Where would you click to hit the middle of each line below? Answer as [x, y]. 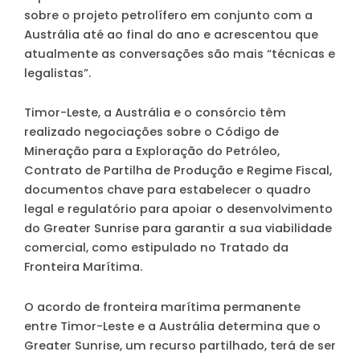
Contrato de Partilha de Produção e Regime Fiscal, [178, 171]
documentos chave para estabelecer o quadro [168, 190]
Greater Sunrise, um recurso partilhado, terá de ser [180, 346]
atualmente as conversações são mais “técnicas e [180, 53]
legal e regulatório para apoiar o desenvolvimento [178, 209]
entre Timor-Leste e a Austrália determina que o [172, 327]
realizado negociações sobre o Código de [151, 132]
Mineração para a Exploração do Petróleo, [152, 151]
